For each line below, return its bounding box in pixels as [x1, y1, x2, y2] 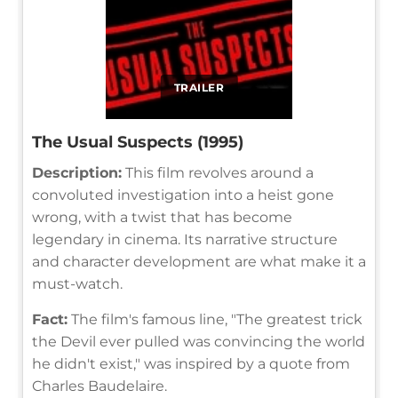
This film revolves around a [122, 163, 314, 181]
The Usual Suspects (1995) [32, 131, 243, 152]
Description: [32, 163, 122, 181]
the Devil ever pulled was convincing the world [32, 332, 365, 350]
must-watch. [32, 275, 123, 292]
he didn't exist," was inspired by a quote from [32, 354, 350, 372]
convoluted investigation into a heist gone [32, 186, 334, 203]
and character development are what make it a [32, 252, 366, 270]
